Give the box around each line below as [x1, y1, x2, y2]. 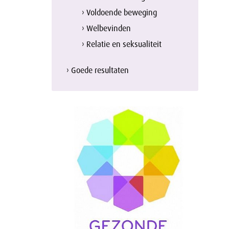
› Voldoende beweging [82, 7, 157, 18]
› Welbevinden [82, 22, 131, 34]
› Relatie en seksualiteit [82, 38, 162, 50]
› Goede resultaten [66, 64, 129, 76]
